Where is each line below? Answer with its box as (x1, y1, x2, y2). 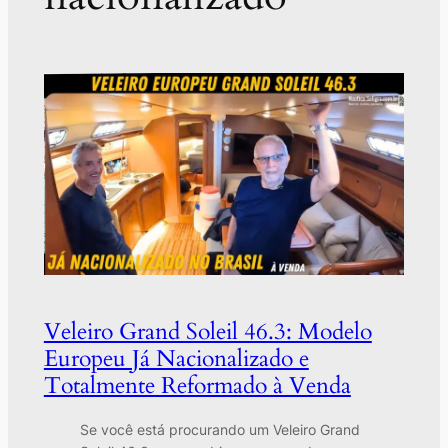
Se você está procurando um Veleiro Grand (79, 420, 360, 438)
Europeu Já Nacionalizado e (43, 343, 309, 375)
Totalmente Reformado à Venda (43, 370, 351, 402)
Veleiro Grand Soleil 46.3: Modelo (43, 316, 372, 348)
